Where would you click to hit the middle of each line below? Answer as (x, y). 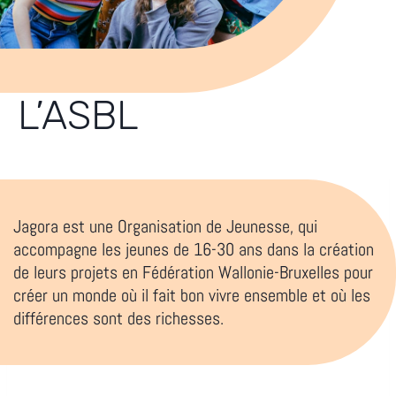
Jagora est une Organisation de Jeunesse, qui (165, 226)
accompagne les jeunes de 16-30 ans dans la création (194, 249)
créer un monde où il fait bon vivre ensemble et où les (192, 295)
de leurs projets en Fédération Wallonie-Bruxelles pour (193, 272)
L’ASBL (78, 115)
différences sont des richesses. (118, 318)
